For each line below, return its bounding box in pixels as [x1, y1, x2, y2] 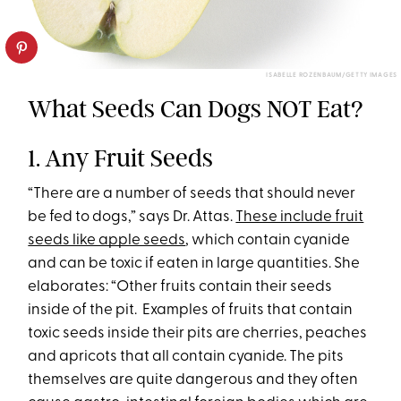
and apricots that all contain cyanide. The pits [28, 348, 345, 364]
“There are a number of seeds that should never [28, 185, 356, 201]
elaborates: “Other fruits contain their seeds [28, 278, 333, 294]
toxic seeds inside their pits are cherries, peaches [28, 325, 368, 341]
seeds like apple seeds [28, 232, 186, 248]
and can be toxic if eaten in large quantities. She [28, 255, 361, 271]
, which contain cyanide [185, 232, 351, 248]
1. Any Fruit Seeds [28, 142, 219, 173]
